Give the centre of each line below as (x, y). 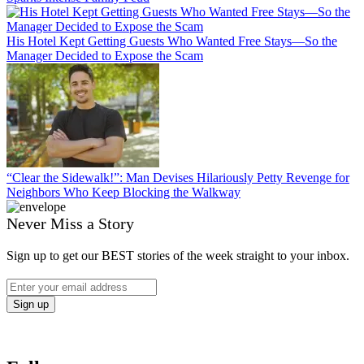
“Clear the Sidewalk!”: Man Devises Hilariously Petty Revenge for (178, 177)
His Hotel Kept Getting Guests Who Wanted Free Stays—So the (172, 41)
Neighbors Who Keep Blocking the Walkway (123, 192)
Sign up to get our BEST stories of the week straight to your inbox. (178, 255)
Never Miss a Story (70, 223)
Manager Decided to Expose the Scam (105, 55)
